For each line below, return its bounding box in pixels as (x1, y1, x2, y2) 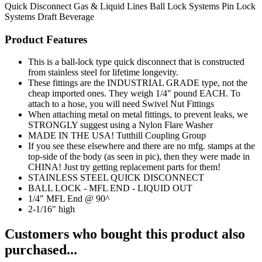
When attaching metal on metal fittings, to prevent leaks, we (28, 109, 248, 120)
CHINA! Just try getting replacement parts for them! (28, 162, 220, 173)
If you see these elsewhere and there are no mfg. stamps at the (28, 141, 255, 151)
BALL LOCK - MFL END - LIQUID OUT (28, 183, 192, 194)
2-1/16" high (28, 204, 75, 215)
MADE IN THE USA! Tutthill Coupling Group (28, 130, 206, 141)
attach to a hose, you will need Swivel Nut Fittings (28, 99, 214, 109)
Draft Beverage (37, 11, 94, 22)
